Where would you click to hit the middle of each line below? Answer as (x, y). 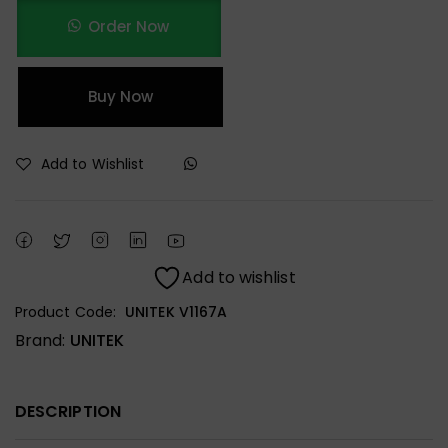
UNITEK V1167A (176, 311)
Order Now (129, 26)
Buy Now (121, 96)
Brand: (42, 340)
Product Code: (66, 311)
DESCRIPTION (68, 411)
